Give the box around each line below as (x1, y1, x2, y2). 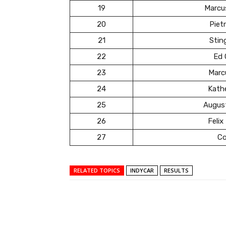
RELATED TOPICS (74, 166, 120, 174)
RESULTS (164, 166, 189, 174)
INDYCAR (130, 166, 154, 174)
